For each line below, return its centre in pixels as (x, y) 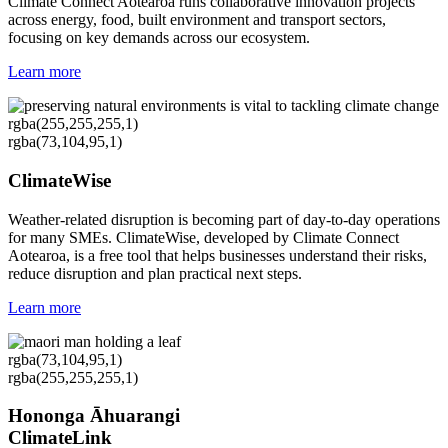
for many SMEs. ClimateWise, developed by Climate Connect (203, 237)
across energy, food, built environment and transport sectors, (197, 20)
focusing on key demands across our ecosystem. (159, 38)
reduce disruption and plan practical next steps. (155, 273)
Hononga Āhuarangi (96, 416)
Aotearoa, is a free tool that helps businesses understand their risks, (217, 255)
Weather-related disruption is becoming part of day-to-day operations (224, 219)
